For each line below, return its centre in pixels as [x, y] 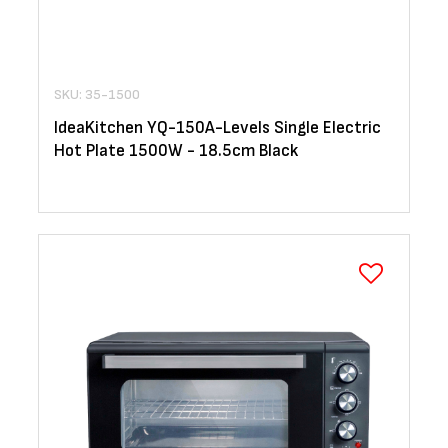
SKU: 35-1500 [97, 95]
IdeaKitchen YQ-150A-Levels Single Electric [217, 128]
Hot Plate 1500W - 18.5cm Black [176, 151]
